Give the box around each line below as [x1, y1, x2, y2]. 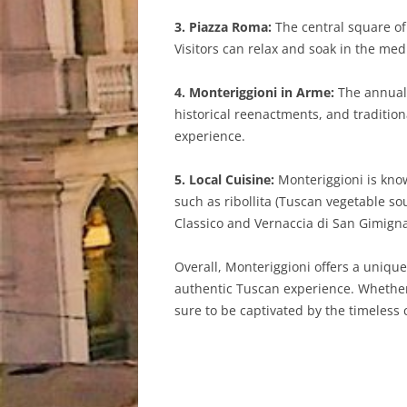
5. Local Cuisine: [174, 171, 274, 188]
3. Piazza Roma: [174, 18, 272, 35]
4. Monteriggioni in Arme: [174, 84, 334, 101]
